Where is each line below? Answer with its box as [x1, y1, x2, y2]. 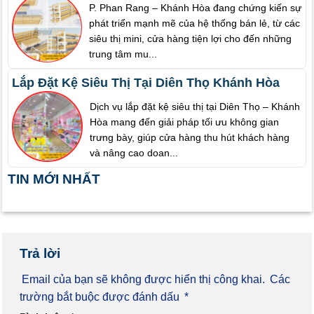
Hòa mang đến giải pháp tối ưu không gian [89, 116, 279, 128]
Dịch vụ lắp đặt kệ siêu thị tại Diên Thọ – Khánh [89, 101, 300, 113]
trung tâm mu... [89, 48, 158, 60]
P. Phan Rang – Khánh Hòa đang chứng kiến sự [89, 1, 302, 13]
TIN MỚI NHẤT [8, 172, 100, 186]
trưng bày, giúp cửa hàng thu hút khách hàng [89, 132, 289, 144]
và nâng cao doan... [89, 147, 178, 159]
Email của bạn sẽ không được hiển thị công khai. [22, 273, 265, 286]
